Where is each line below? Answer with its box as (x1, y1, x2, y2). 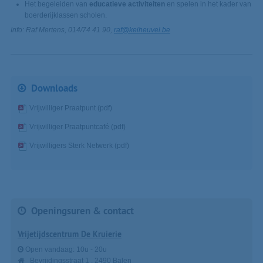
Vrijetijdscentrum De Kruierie (17, 228, 122, 240)
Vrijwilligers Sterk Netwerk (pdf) (29, 141, 129, 150)
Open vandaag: (23, 245, 76, 254)
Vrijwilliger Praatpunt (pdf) (29, 104, 112, 113)
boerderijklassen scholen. (24, 11, 107, 20)
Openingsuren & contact (31, 204, 134, 218)
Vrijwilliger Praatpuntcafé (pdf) (29, 123, 126, 131)
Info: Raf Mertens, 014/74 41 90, (10, 26, 114, 35)
